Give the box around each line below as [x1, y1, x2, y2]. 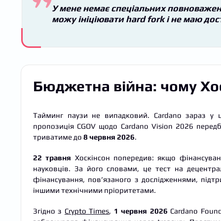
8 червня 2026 [83, 132, 135, 141]
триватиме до [33, 132, 83, 141]
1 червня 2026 [113, 206, 168, 215]
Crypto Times [64, 206, 110, 215]
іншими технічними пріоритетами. [33, 185, 156, 194]
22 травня [33, 153, 72, 162]
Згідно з [33, 206, 65, 215]
